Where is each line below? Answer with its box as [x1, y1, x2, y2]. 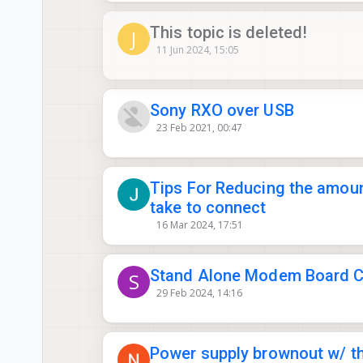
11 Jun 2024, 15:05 [156, 42, 239, 57]
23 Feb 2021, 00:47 [156, 120, 242, 135]
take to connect [150, 197, 267, 217]
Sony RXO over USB [150, 100, 294, 120]
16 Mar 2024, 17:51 [156, 217, 243, 232]
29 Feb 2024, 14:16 [156, 286, 242, 301]
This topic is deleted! [150, 22, 308, 42]
